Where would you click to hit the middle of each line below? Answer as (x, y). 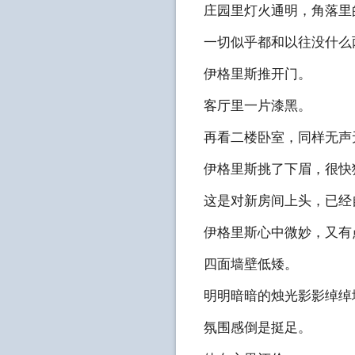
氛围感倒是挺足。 (258, 328)
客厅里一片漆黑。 (258, 106)
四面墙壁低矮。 (251, 264)
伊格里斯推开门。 (258, 74)
